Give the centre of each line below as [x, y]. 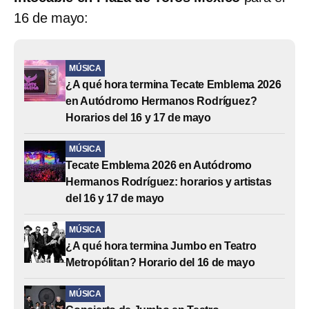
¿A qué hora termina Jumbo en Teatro [161, 246]
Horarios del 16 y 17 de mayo [139, 117]
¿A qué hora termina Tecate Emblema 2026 [173, 84]
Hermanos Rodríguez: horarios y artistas [169, 181]
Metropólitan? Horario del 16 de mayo [160, 262]
